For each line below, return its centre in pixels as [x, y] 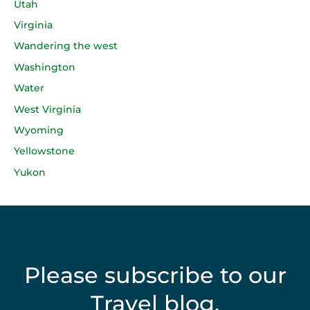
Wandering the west [66, 46]
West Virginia [47, 109]
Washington [45, 67]
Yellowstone [44, 151]
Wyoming [39, 130]
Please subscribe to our [155, 275]
